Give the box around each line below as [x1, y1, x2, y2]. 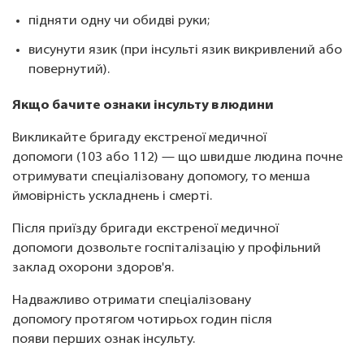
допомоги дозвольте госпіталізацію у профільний [12, 242, 321, 256]
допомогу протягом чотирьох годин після [12, 314, 272, 327]
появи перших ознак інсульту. [12, 333, 201, 347]
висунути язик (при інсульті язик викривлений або [28, 44, 342, 58]
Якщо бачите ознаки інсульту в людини [12, 99, 276, 113]
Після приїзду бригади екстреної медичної [12, 223, 279, 236]
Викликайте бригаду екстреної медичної [12, 132, 266, 145]
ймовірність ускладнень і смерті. [12, 190, 215, 204]
